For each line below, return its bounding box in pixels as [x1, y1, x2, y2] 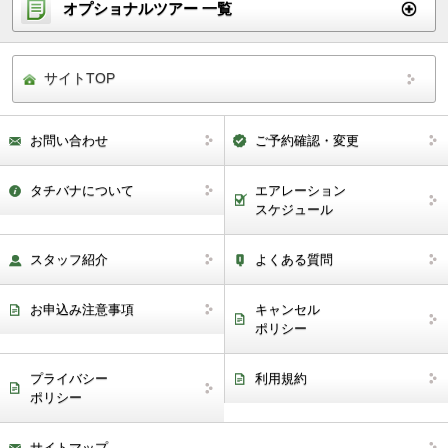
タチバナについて [30, 182, 134, 198]
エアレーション [255, 182, 346, 198]
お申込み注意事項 [30, 301, 134, 317]
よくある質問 [255, 251, 333, 267]
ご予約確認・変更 [255, 132, 359, 148]
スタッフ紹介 [30, 251, 108, 267]
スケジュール [255, 201, 333, 217]
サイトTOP [44, 70, 115, 87]
